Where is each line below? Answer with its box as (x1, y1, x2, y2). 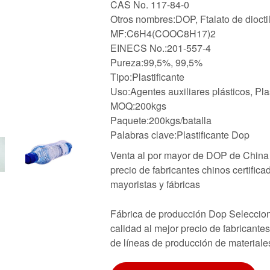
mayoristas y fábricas (110, 177, 200, 191)
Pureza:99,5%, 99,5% (110, 55, 202, 69)
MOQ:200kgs (110, 98, 166, 113)
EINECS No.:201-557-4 (110, 40, 211, 55)
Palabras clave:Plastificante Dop (110, 127, 250, 142)
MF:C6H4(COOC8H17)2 (110, 26, 216, 40)
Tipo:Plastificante (110, 69, 184, 84)
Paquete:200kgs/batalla (110, 113, 212, 127)
